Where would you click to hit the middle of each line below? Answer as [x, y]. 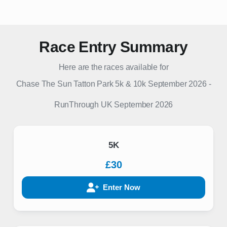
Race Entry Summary [113, 47]
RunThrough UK [83, 105]
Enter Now [122, 187]
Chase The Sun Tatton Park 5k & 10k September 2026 [111, 84]
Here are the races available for [113, 67]
